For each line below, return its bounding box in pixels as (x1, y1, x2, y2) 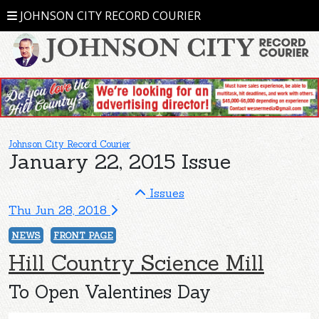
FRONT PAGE (53, 229, 113, 241)
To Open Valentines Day (9, 280, 211, 303)
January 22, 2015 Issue (9, 147, 231, 174)
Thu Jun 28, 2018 (9, 202, 110, 217)
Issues (146, 185, 184, 200)
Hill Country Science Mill (9, 249, 264, 276)
